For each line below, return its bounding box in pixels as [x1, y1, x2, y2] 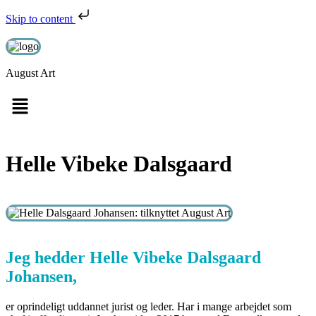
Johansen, [6, 267, 77, 286]
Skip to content [6, 13, 75, 25]
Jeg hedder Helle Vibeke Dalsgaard [6, 248, 261, 267]
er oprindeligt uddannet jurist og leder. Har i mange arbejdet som [6, 300, 291, 313]
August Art [6, 67, 55, 79]
